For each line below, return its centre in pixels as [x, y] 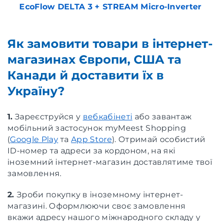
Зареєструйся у [48, 116]
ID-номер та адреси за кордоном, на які [92, 150]
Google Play [34, 139]
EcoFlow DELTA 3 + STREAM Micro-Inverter [110, 6]
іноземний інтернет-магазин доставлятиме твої [110, 162]
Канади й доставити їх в [86, 75]
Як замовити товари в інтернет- [110, 43]
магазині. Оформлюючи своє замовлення [97, 206]
